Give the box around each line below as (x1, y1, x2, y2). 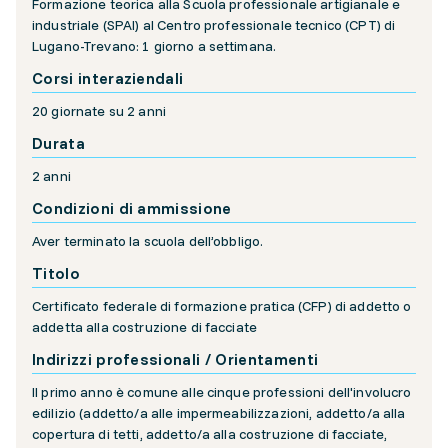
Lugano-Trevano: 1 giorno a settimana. (32, 37, 277, 56)
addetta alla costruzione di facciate (32, 318, 258, 337)
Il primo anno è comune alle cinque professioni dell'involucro (32, 383, 412, 402)
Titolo (32, 263, 80, 284)
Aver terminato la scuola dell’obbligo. (32, 232, 264, 251)
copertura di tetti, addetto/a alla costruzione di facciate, (32, 425, 388, 444)
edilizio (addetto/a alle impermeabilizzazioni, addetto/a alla (32, 404, 406, 423)
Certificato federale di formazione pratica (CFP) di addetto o (32, 297, 412, 316)
